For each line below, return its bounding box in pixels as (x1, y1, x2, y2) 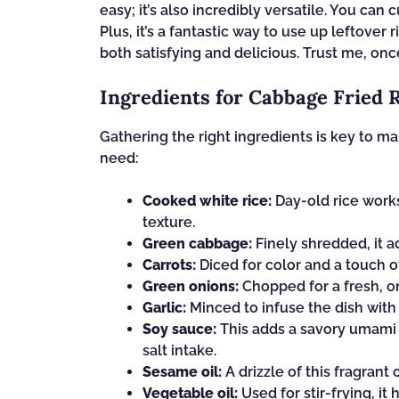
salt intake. (142, 342, 216, 360)
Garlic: (142, 299, 186, 317)
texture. (142, 214, 195, 232)
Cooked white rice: (142, 192, 272, 210)
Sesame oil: (142, 363, 222, 381)
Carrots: (142, 256, 196, 274)
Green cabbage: (142, 235, 252, 253)
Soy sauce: (142, 321, 216, 338)
